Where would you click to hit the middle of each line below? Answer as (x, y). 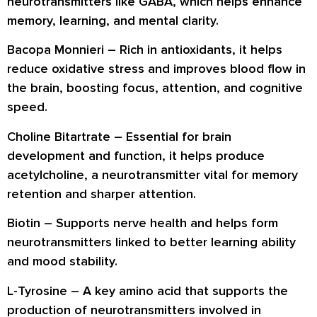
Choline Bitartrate (59, 136)
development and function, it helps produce (136, 155)
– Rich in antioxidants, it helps (193, 50)
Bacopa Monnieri (56, 50)
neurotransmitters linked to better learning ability (151, 242)
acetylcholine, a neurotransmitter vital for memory (152, 174)
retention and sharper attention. (102, 194)
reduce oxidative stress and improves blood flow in (156, 69)
